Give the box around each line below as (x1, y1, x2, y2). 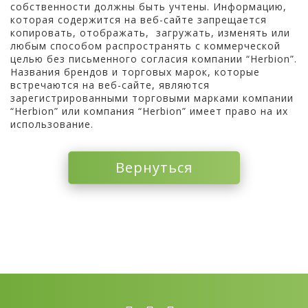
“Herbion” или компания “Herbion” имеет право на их (10, 104, 288, 118)
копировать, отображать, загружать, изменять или (10, 25, 290, 39)
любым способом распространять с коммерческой (10, 38, 280, 52)
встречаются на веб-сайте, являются (10, 78, 210, 91)
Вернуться (115, 157, 192, 177)
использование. (10, 117, 93, 131)
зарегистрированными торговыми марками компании (10, 91, 294, 104)
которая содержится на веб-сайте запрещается (10, 12, 267, 26)
